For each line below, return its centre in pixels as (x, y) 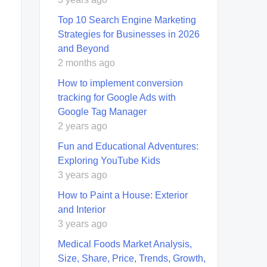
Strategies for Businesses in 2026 (129, 34)
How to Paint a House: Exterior (123, 195)
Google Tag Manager (102, 111)
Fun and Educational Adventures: (128, 146)
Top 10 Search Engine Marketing (127, 20)
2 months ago (86, 63)
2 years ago (83, 126)
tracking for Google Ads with (117, 97)
